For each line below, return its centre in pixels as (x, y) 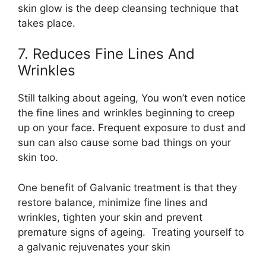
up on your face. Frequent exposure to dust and (132, 128)
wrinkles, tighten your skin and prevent (110, 217)
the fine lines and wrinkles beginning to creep (126, 113)
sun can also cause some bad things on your (124, 143)
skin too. (38, 158)
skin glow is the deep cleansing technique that (128, 8)
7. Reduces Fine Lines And (106, 54)
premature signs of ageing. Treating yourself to (131, 232)
